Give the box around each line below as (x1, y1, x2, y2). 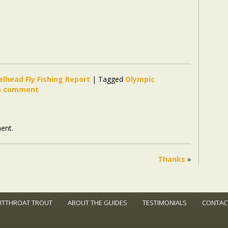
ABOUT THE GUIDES (68, 197, 127, 207)
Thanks (157, 154, 185, 164)
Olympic (125, 74, 155, 84)
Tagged (98, 74, 123, 84)
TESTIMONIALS (142, 197, 187, 207)
